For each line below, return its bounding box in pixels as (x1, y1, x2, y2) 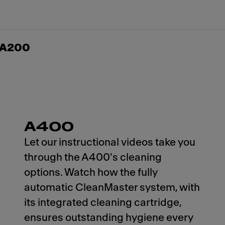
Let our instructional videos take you (24, 137, 195, 148)
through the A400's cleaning (24, 152, 162, 163)
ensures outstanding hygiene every (24, 212, 193, 223)
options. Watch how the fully (24, 167, 158, 178)
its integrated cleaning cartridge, (24, 197, 181, 208)
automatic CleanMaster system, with (24, 182, 200, 193)
